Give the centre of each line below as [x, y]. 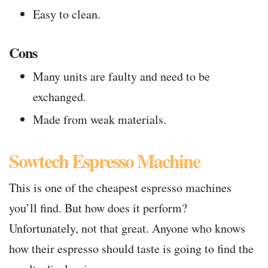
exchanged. [60, 97]
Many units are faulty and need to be [121, 77]
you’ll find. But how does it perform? [98, 208]
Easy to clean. [67, 14]
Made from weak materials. [100, 120]
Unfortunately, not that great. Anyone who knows [127, 229]
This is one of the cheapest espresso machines [120, 188]
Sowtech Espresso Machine [104, 161]
